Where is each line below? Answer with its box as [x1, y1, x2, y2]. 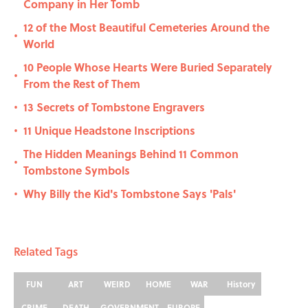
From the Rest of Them [23, 76, 140, 92]
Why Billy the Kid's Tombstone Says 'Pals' [23, 186, 236, 202]
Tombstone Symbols [23, 162, 130, 179]
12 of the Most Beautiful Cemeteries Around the [23, 19, 269, 36]
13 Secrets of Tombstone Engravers [23, 99, 205, 115]
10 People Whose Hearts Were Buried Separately [23, 59, 272, 76]
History [226, 278, 255, 291]
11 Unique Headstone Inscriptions [23, 122, 195, 139]
